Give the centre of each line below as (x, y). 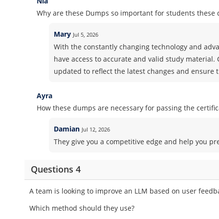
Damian (67, 129)
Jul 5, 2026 (86, 34)
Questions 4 (55, 169)
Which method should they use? (82, 208)
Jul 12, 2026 (96, 129)
